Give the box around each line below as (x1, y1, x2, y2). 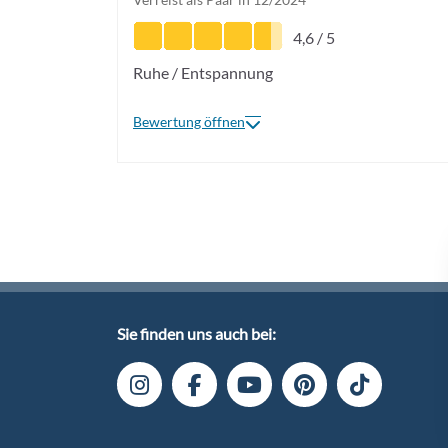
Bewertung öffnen (133, 113, 245, 130)
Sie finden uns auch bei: (117, 324, 276, 343)
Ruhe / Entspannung (133, 63, 273, 82)
